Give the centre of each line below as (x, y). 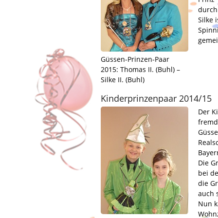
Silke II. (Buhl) (123, 80)
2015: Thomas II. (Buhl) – (140, 69)
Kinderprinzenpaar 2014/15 (156, 98)
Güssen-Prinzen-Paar (135, 59)
